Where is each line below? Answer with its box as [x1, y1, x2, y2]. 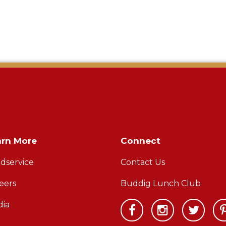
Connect [121, 135, 160, 146]
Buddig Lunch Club [121, 178, 201, 188]
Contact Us [121, 157, 165, 167]
